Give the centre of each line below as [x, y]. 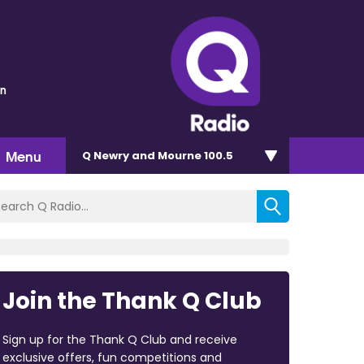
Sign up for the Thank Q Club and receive [119, 339]
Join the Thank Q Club [132, 301]
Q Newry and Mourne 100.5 [158, 155]
